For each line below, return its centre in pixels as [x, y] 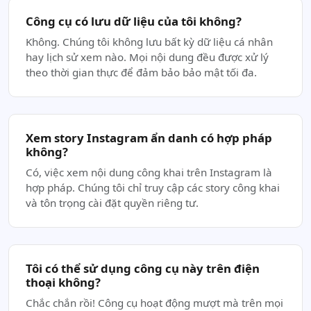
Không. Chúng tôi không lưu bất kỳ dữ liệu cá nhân [149, 42]
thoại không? [63, 282]
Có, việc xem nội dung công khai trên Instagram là [149, 172]
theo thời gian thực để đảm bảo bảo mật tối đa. [141, 72]
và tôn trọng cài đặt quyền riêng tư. [112, 203]
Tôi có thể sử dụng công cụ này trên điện [143, 268]
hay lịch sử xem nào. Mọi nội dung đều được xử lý [147, 57]
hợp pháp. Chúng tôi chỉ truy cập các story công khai [153, 187]
